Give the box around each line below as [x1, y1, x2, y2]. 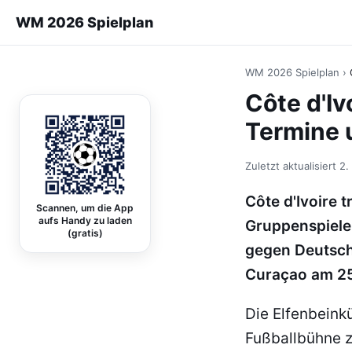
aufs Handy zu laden [38, 214, 132, 226]
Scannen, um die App [36, 202, 134, 214]
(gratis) [67, 227, 103, 239]
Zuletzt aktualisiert [245, 159, 339, 172]
